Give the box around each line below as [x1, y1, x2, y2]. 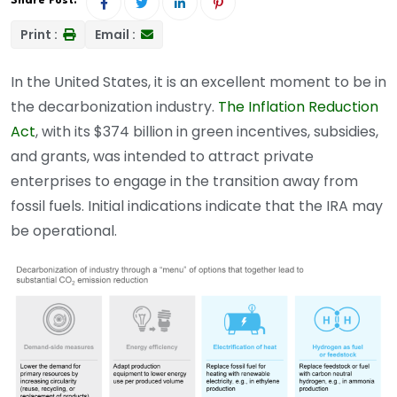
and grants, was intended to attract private [11, 146, 314, 167]
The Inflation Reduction [218, 97, 378, 118]
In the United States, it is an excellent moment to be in [11, 72, 386, 93]
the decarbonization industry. [11, 97, 218, 118]
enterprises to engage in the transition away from [11, 171, 358, 192]
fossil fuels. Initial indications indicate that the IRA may [11, 196, 383, 217]
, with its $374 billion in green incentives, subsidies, [35, 121, 378, 143]
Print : [20, 26, 60, 44]
